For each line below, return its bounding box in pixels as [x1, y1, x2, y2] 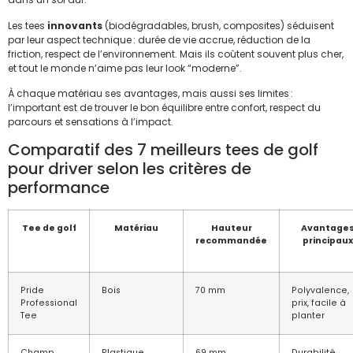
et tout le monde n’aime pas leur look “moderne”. [8, 61, 242, 75]
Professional [20, 297, 77, 310]
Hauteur [210, 222, 252, 235]
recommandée [195, 235, 267, 247]
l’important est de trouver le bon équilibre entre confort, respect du [8, 101, 321, 115]
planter [292, 310, 325, 322]
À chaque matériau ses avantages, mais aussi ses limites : [8, 87, 293, 101]
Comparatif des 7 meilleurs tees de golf [8, 139, 318, 162]
